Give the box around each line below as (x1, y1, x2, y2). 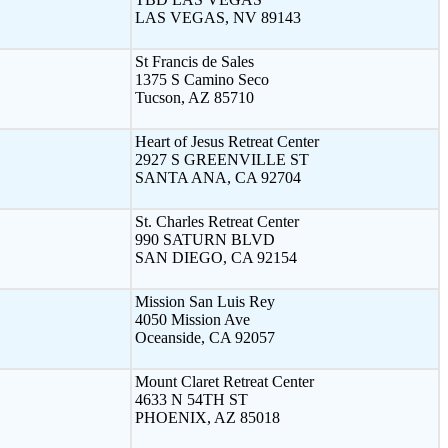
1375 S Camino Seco (135, 70, 269, 88)
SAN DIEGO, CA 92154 (135, 248, 297, 266)
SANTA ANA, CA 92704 (135, 168, 301, 186)
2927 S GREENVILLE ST (135, 150, 309, 168)
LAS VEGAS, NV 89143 (135, 8, 301, 26)
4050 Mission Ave (135, 310, 250, 328)
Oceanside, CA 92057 (135, 328, 275, 346)
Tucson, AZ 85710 (135, 88, 254, 106)
